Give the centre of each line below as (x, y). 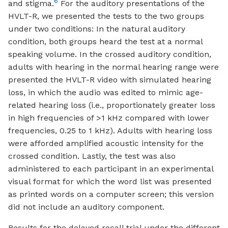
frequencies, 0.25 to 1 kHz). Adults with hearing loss (110, 131)
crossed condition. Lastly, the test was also (92, 156)
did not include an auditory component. (86, 207)
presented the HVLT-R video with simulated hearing (110, 80)
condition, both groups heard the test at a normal (105, 42)
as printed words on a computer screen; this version (111, 194)
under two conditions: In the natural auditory (97, 29)
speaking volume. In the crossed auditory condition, (110, 54)
